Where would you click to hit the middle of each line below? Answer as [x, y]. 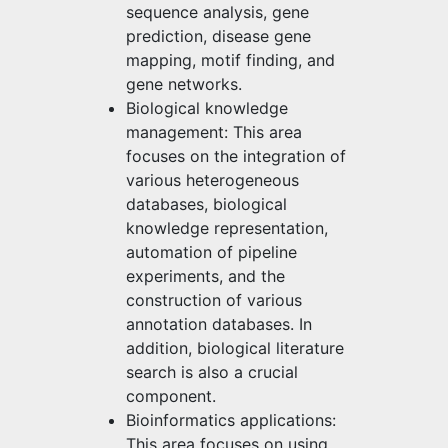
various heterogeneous [212, 179]
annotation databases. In [219, 323]
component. [171, 395]
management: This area [214, 131]
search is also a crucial [212, 371]
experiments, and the [205, 275]
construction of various [214, 299]
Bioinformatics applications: [231, 419]
